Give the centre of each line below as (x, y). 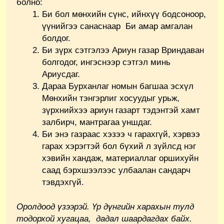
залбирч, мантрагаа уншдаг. (97, 122)
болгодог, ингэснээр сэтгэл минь (106, 62)
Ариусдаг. (61, 74)
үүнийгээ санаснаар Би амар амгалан (117, 26)
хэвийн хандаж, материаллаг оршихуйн (120, 158)
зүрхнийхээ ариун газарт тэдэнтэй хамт (121, 110)
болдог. (56, 38)
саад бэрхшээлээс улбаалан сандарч (116, 170)
